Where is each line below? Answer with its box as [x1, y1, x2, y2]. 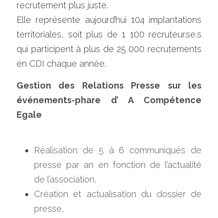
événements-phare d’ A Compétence [17, 95, 201, 105]
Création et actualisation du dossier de [34, 189, 201, 199]
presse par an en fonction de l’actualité [34, 160, 201, 170]
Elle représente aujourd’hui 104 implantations [17, 15, 201, 25]
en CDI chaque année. [17, 58, 106, 69]
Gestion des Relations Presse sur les [17, 80, 201, 91]
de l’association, [34, 174, 97, 184]
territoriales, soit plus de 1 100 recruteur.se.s [17, 29, 201, 39]
